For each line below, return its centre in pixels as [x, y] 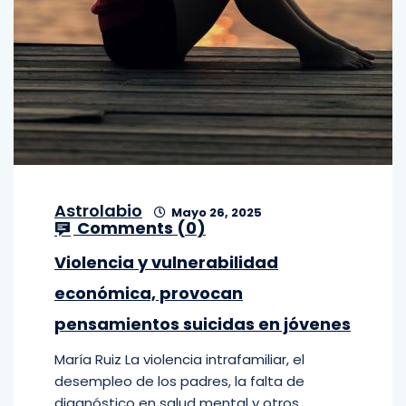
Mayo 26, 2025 [215, 213]
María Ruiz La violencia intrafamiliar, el [179, 359]
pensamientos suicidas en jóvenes [203, 324]
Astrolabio [98, 211]
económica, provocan [149, 293]
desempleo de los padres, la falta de [179, 381]
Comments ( [130, 228]
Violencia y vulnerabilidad [166, 262]
